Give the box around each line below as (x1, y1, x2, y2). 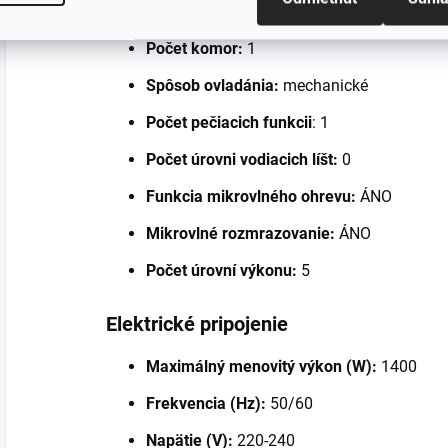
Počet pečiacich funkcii (146, 112, 312, 132)
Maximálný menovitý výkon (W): (146, 356, 377, 376)
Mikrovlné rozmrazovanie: (146, 223, 335, 243)
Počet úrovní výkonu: (146, 260, 297, 280)
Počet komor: (146, 38, 243, 58)
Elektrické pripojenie (106, 311, 288, 336)
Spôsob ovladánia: (146, 75, 279, 95)
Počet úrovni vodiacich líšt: (146, 149, 342, 169)
